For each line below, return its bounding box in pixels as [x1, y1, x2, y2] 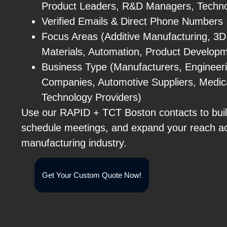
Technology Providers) [42, 91, 141, 103]
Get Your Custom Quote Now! [42, 171, 142, 180]
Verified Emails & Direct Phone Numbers [42, 15, 223, 27]
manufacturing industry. [21, 137, 127, 148]
